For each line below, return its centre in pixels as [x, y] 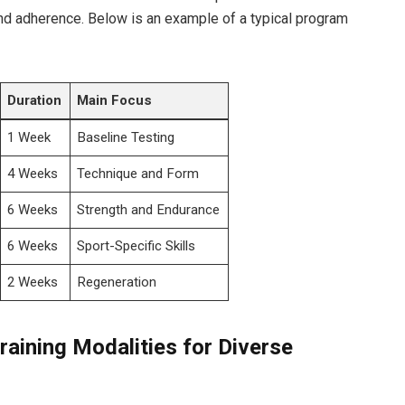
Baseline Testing [126, 138]
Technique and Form [138, 174]
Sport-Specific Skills [137, 246]
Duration [35, 101]
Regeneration [117, 283]
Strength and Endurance [149, 210]
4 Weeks [33, 174]
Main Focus [115, 101]
